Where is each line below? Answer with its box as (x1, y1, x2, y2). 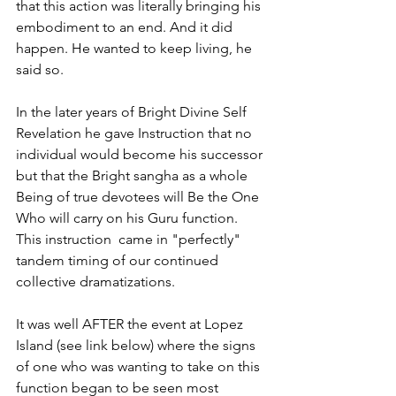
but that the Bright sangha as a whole (16, 167, 251, 184)
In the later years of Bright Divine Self (16, 103, 250, 120)
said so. (16, 61, 67, 78)
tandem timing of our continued (16, 252, 222, 269)
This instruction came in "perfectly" (16, 231, 244, 247)
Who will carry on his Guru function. (16, 209, 241, 226)
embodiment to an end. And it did (16, 19, 236, 35)
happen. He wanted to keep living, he (16, 40, 255, 57)
